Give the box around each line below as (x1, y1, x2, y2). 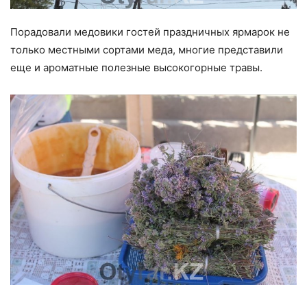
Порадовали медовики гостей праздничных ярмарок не (10, 25, 290, 39)
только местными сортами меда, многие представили (10, 43, 283, 57)
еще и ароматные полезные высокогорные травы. (10, 61, 262, 75)
